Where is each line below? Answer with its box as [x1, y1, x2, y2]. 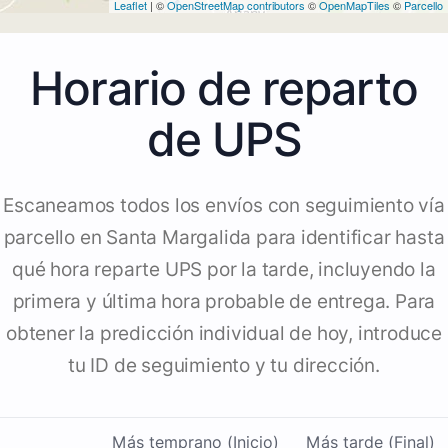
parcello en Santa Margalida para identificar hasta [3, 226, 445, 250]
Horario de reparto [30, 60, 418, 117]
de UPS [146, 111, 302, 168]
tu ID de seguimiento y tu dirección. [68, 354, 380, 378]
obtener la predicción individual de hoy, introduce [6, 322, 442, 346]
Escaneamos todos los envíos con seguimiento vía [3, 194, 445, 218]
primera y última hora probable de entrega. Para [12, 290, 436, 314]
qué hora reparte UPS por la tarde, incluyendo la [12, 258, 436, 282]
